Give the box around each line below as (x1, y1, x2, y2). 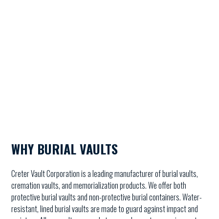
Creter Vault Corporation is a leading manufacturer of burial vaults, (11, 168, 198, 180)
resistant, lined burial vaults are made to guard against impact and (11, 203, 198, 215)
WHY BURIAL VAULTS (11, 139, 118, 158)
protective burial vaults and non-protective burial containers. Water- (11, 191, 202, 203)
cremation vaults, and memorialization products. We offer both (11, 179, 186, 192)
